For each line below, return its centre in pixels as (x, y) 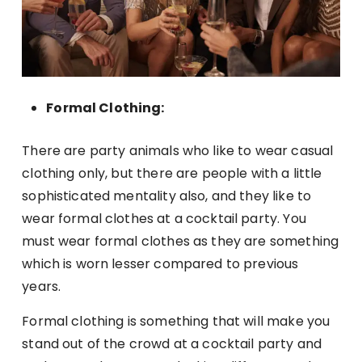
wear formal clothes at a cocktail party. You (164, 218)
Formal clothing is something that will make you (176, 321)
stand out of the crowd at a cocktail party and (172, 343)
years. (42, 286)
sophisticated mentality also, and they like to (167, 196)
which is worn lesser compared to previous (160, 263)
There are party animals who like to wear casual (178, 150)
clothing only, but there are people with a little (172, 173)
